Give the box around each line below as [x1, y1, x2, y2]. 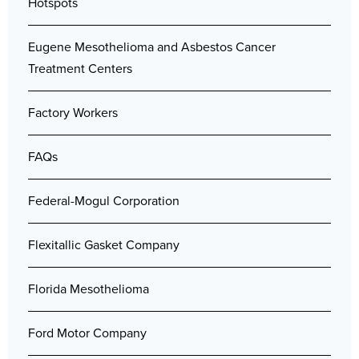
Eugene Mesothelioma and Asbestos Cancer [28, 38, 276, 57]
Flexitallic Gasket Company [28, 236, 179, 255]
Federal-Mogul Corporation [28, 192, 179, 211]
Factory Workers [28, 103, 118, 123]
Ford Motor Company [28, 324, 147, 343]
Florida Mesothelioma [28, 280, 149, 299]
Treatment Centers [28, 59, 132, 79]
